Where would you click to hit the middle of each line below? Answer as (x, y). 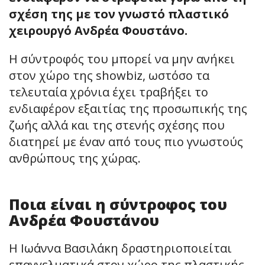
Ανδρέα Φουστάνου (84, 220)
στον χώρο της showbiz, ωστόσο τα (109, 75)
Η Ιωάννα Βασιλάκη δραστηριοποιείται (120, 248)
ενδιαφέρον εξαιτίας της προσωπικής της (128, 108)
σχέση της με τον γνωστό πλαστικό (119, 14)
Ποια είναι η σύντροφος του (118, 204)
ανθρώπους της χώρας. (75, 158)
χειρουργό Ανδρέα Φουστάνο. (98, 30)
